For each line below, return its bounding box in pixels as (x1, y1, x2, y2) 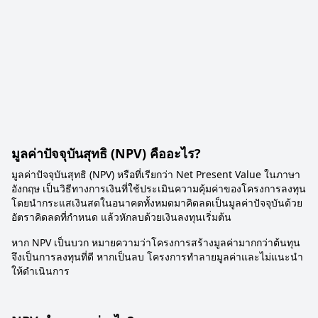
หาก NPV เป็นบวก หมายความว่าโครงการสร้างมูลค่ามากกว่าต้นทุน (11, 236, 300, 249)
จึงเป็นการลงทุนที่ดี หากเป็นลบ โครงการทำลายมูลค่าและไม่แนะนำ (11, 250, 303, 263)
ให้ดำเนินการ (11, 264, 70, 278)
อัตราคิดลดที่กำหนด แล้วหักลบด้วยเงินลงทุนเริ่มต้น (11, 210, 231, 224)
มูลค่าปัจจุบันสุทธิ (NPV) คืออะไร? (11, 145, 201, 162)
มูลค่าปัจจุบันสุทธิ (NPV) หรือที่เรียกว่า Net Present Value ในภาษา (11, 168, 300, 181)
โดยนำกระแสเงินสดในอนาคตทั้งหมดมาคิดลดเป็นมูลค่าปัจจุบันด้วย (11, 196, 302, 209)
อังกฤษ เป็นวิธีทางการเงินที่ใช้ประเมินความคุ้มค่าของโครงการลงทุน (11, 182, 306, 195)
